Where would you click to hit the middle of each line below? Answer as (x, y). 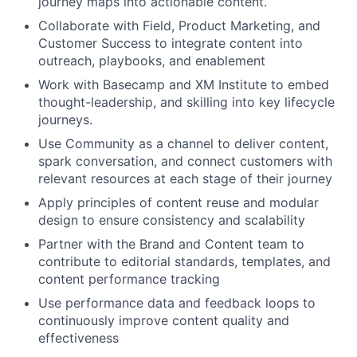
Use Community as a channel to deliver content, (183, 143)
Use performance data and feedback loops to (177, 303)
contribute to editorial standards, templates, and (184, 261)
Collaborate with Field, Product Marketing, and (179, 25)
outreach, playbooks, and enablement (152, 61)
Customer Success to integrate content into (171, 43)
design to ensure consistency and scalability (172, 220)
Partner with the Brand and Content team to (171, 244)
